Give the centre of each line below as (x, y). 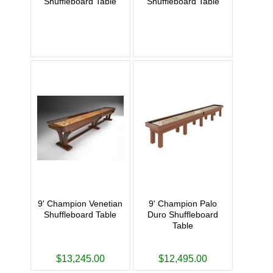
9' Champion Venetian (80, 204)
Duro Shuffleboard (183, 215)
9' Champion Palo (183, 204)
